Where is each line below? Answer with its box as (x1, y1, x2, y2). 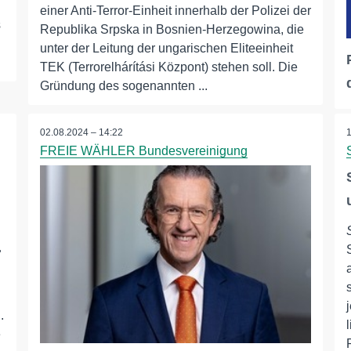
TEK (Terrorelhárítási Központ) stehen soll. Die (39, 60, 298, 74)
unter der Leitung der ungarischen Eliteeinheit (39, 42, 293, 56)
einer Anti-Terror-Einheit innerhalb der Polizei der (39, 4, 311, 18)
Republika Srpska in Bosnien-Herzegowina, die (39, 23, 304, 37)
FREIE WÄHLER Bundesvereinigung (39, 144, 248, 158)
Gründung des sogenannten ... (39, 79, 208, 93)
